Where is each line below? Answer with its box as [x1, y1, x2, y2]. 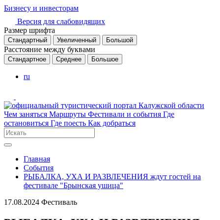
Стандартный [8, 36, 47, 44]
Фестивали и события [88, 110, 163, 118]
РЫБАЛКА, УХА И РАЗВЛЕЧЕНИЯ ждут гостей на [24, 172, 201, 181]
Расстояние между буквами [4, 45, 95, 54]
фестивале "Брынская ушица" [24, 181, 123, 190]
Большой [106, 36, 133, 44]
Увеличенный [57, 36, 96, 44]
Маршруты [49, 110, 88, 118]
